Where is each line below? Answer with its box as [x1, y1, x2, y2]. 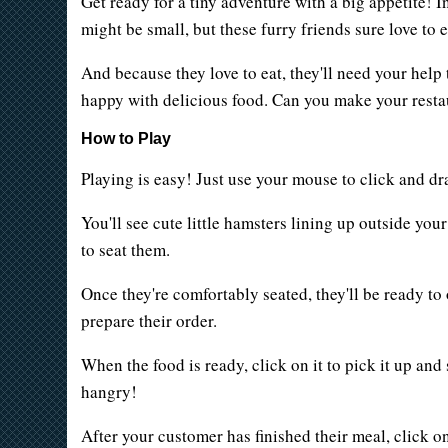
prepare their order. [80, 309, 217, 333]
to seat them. [80, 238, 170, 262]
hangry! [80, 380, 137, 404]
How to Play [80, 130, 171, 148]
